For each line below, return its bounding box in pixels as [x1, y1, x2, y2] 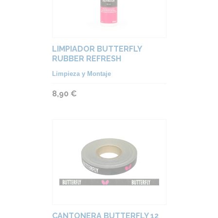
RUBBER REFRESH [52, 54, 121, 63]
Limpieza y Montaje [52, 70, 111, 77]
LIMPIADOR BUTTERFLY [52, 44, 142, 54]
